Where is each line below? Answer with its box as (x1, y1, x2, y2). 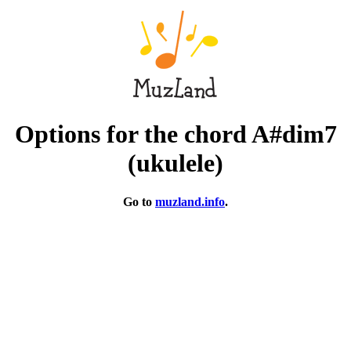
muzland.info (155, 194, 225, 208)
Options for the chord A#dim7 (14, 120, 337, 149)
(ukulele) (128, 149, 223, 178)
